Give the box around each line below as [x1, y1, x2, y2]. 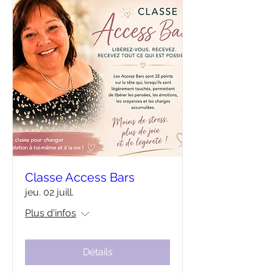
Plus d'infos [25, 207, 76, 219]
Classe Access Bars [25, 170, 135, 185]
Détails [82, 246, 113, 258]
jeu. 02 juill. [25, 186, 74, 198]
